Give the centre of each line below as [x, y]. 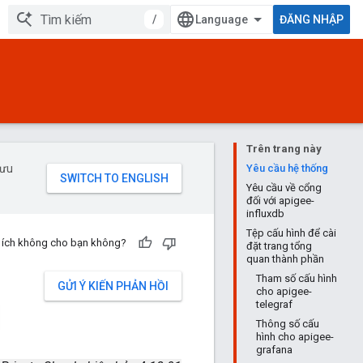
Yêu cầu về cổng [284, 188]
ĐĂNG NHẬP [312, 19]
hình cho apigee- [295, 337]
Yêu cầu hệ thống [287, 168]
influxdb [265, 214]
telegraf [274, 304]
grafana [274, 350]
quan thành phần [285, 259]
